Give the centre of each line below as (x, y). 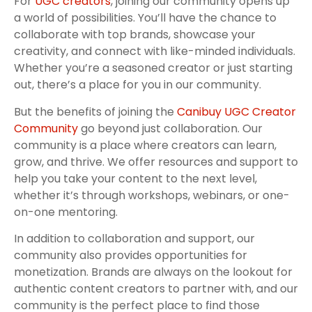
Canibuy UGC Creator (235, 111)
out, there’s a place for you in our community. (138, 85)
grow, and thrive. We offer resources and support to (156, 162)
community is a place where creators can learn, (145, 145)
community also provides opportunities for (131, 256)
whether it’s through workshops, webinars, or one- (152, 195)
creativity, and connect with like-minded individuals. (155, 52)
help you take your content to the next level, (135, 178)
